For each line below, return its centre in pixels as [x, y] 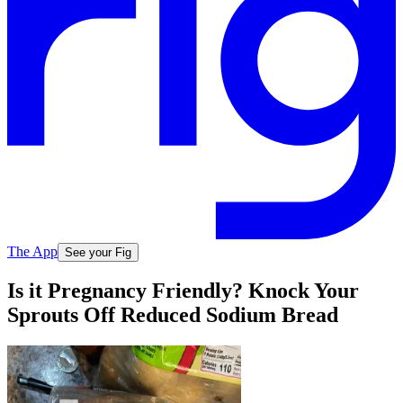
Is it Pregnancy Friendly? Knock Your [183, 291]
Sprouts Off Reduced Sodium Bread [173, 315]
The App [32, 251]
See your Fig [98, 252]
